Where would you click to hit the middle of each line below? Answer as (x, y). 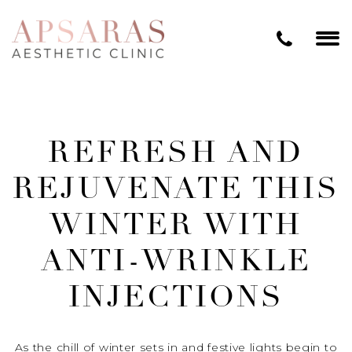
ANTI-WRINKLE (176, 263)
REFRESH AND (176, 154)
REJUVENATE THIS (176, 191)
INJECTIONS (176, 299)
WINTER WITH (176, 227)
